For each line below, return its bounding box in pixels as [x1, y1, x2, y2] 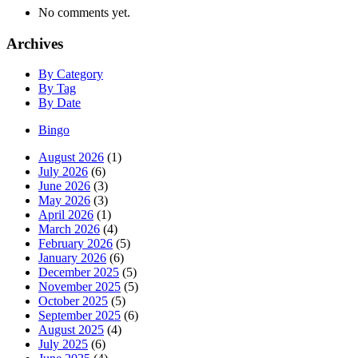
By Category [38, 67, 103, 82]
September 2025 [38, 308, 121, 323]
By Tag [38, 82, 76, 96]
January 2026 [38, 251, 106, 265]
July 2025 [38, 337, 88, 352]
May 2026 [38, 193, 90, 208]
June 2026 [38, 179, 90, 193]
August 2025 [38, 323, 104, 337]
